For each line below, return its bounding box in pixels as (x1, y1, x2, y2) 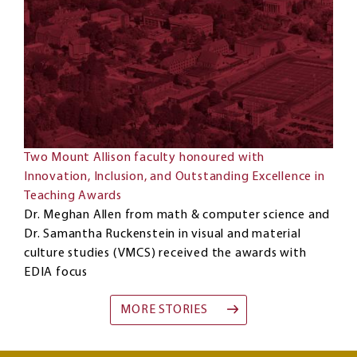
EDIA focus (24, 266, 91, 280)
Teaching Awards (24, 190, 128, 203)
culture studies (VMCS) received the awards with (24, 247, 307, 261)
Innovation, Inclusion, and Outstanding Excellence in (24, 171, 325, 184)
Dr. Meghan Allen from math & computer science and (24, 209, 331, 222)
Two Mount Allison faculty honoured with (24, 151, 265, 165)
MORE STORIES (120, 304, 208, 317)
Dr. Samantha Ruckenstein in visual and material (24, 228, 301, 241)
